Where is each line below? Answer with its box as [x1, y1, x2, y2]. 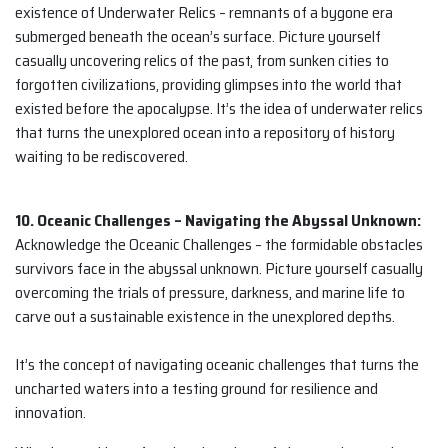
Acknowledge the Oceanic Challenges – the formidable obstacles [15, 232, 423, 258]
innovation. [15, 400, 86, 426]
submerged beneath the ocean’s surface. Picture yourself [15, 24, 381, 50]
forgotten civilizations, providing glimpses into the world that [15, 72, 402, 98]
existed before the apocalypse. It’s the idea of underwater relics [15, 96, 423, 122]
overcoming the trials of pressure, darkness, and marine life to [15, 280, 405, 306]
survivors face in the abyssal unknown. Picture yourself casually [15, 256, 423, 282]
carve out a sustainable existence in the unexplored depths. [15, 304, 395, 330]
